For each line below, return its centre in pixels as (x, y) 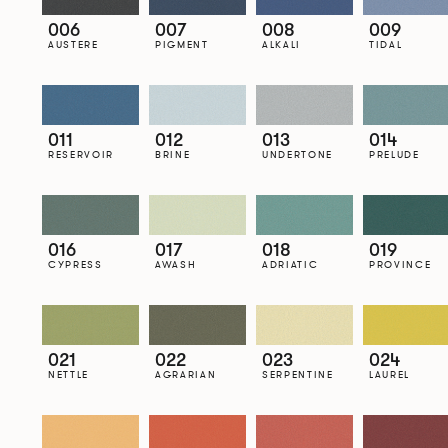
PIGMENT (181, 44)
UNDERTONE (297, 154)
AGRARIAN (185, 374)
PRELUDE (394, 154)
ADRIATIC (290, 264)
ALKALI (281, 44)
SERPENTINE (297, 374)
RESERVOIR (81, 154)
